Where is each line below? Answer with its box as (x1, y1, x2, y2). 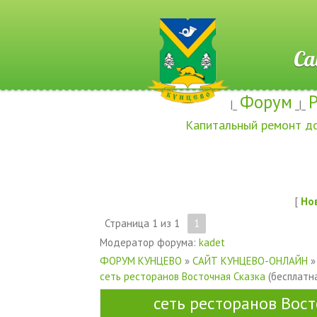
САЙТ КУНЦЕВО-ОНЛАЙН (192, 253, 308, 267)
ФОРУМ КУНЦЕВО (99, 253, 182, 267)
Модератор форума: (99, 235, 199, 249)
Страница (104, 216, 152, 230)
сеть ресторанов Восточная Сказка (99, 269, 265, 283)
